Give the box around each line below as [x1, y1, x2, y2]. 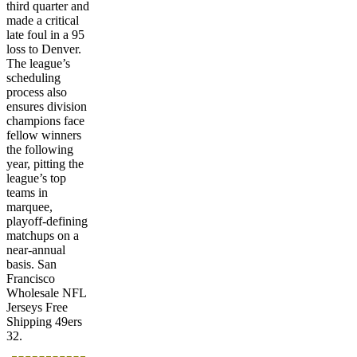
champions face [6, 113, 84, 127]
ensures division [6, 99, 87, 113]
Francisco [6, 271, 55, 285]
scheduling [6, 70, 61, 84]
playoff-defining [6, 214, 88, 228]
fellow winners [6, 127, 81, 142]
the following [6, 142, 73, 156]
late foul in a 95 [6, 27, 84, 41]
